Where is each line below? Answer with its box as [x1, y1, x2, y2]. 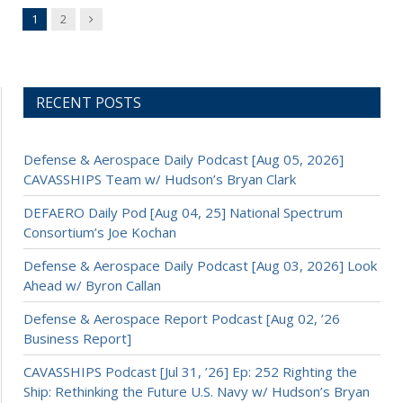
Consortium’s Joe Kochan [23, 222, 176, 241]
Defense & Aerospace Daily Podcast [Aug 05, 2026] [23, 149, 344, 168]
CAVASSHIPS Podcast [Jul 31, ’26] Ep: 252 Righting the [23, 362, 357, 381]
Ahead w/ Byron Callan [23, 275, 161, 294]
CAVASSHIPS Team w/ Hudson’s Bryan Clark [23, 169, 296, 188]
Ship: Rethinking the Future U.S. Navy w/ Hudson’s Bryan [23, 381, 370, 400]
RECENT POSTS [36, 92, 141, 112]
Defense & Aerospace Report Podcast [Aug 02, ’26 [23, 309, 340, 327]
